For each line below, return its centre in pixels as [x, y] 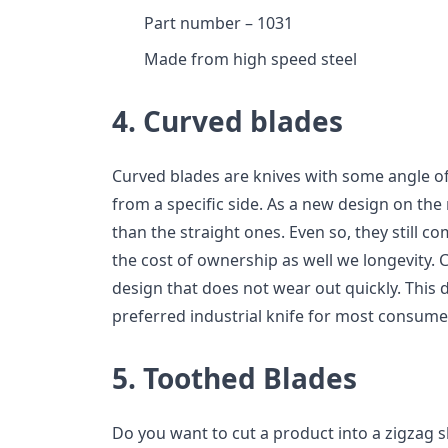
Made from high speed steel [250, 59]
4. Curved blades [227, 121]
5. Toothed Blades [234, 378]
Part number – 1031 [218, 23]
